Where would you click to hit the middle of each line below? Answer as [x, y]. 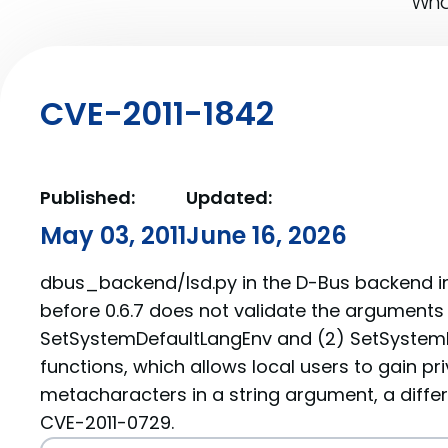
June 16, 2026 [266, 235]
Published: [87, 197]
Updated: [229, 197]
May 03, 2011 [113, 235]
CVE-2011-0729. [107, 422]
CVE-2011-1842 [157, 113]
